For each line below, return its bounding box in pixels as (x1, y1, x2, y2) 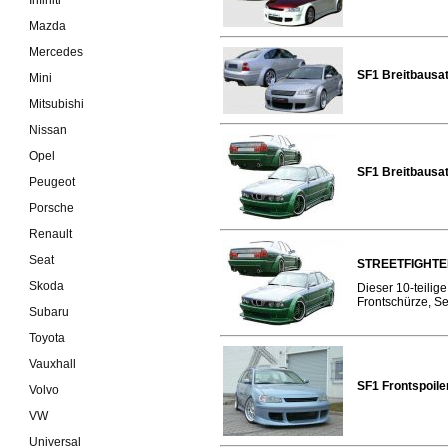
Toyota (29, 330, 65, 345)
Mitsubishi (29, 96, 84, 111)
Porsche (29, 200, 74, 215)
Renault (29, 226, 72, 241)
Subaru (29, 304, 69, 319)
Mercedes (29, 44, 83, 59)
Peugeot (29, 174, 75, 189)
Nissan (29, 122, 67, 137)
